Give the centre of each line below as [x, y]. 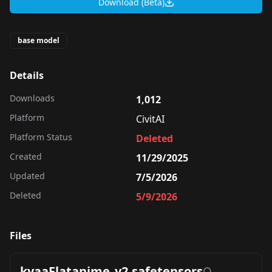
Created [26, 156]
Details [27, 75]
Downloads [32, 98]
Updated [27, 176]
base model [39, 40]
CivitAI [150, 119]
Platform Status [41, 137]
